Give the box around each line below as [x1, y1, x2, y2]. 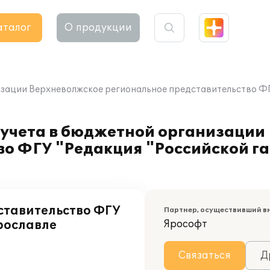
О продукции [64, 22, 132, 34]
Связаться [178, 250, 231, 262]
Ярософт [164, 218, 207, 230]
